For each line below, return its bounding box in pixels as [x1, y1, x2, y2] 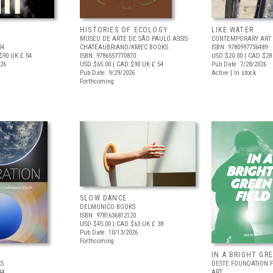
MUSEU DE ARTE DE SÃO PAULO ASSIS [80, 35, 188, 43]
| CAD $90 [111, 60, 140, 68]
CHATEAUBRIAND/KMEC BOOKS [80, 43, 168, 51]
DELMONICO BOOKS [80, 203, 135, 211]
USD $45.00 [80, 220, 111, 228]
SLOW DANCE [80, 194, 127, 202]
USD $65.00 [80, 60, 111, 68]
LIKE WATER [211, 26, 253, 34]
